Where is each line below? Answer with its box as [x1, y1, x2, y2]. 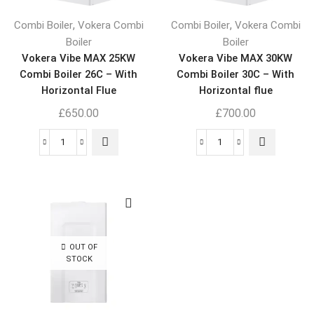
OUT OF [69, 243, 97, 252]
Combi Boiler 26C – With [20, 68, 137, 81]
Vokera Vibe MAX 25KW [22, 52, 135, 65]
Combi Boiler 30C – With [177, 68, 294, 81]
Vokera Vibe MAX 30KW [179, 52, 292, 65]
